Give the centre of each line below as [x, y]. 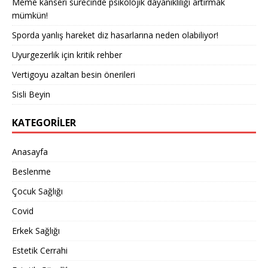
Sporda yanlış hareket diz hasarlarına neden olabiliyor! [115, 35]
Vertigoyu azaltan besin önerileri [74, 75]
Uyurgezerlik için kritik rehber [67, 55]
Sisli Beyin [31, 95]
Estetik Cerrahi [40, 251]
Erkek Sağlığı [36, 231]
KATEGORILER [44, 123]
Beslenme [31, 172]
